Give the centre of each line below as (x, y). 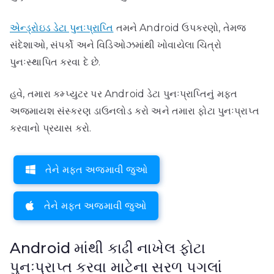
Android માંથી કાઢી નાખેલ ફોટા (108, 248)
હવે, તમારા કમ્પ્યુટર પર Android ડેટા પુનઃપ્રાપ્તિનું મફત (124, 94)
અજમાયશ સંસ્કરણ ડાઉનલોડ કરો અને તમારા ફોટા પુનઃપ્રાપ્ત (135, 111)
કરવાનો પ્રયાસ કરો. (51, 128)
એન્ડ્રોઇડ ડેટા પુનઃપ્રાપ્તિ (62, 28)
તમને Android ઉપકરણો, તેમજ (180, 28)
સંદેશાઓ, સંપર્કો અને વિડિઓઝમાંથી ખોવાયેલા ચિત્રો (116, 45)
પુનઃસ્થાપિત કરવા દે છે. (55, 62)
